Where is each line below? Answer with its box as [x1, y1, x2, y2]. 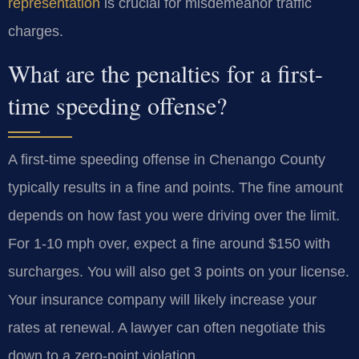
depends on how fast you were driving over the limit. [8, 208, 340, 224]
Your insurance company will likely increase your [8, 292, 317, 309]
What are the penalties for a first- [8, 57, 323, 90]
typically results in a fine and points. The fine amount [8, 179, 343, 196]
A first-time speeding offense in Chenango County [8, 151, 325, 168]
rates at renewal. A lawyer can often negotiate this [8, 320, 325, 337]
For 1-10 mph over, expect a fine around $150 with [8, 236, 330, 252]
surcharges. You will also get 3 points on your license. [8, 264, 349, 280]
